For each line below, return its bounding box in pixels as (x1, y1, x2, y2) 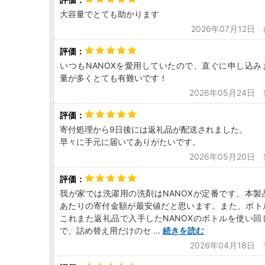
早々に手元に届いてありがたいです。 (60, 137, 201, 147)
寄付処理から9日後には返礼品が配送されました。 (60, 124, 247, 134)
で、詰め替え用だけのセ (60, 225, 151, 235)
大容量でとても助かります (60, 9, 159, 19)
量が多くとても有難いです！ (60, 73, 167, 83)
